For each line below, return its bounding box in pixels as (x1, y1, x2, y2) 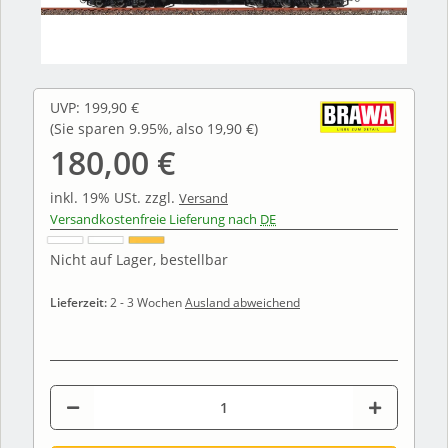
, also (169, 118, 207, 138)
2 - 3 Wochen (110, 293, 185, 311)
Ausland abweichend (185, 293, 300, 311)
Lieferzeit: (50, 293, 110, 311)
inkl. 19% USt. (50, 187, 145, 207)
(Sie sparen (50, 118, 129, 138)
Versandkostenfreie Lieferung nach (50, 209, 260, 228)
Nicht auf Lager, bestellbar (50, 249, 228, 269)
